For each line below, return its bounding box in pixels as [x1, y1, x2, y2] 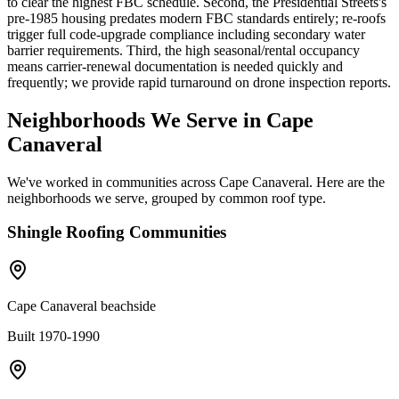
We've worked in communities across [7, 174, 219, 190]
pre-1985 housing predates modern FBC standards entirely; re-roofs [7, 10, 386, 26]
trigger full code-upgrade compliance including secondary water [7, 26, 365, 42]
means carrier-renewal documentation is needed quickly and [7, 58, 343, 74]
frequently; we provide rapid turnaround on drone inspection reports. [7, 74, 391, 90]
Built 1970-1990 [7, 329, 100, 345]
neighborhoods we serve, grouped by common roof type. [7, 190, 326, 206]
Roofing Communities [61, 223, 226, 242]
